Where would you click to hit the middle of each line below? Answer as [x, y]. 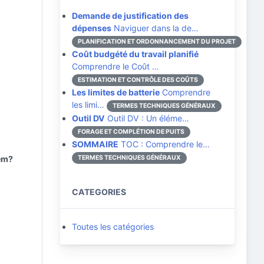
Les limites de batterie [116, 92]
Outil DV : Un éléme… [147, 118]
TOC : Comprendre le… [164, 144]
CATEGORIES [99, 192]
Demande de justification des [130, 16]
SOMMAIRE [95, 144]
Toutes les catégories [113, 227]
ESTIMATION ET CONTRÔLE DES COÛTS [138, 80]
